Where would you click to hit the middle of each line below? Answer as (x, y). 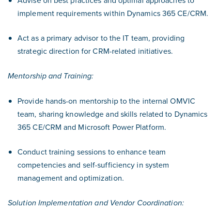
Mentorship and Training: (51, 76)
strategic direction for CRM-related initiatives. (95, 51)
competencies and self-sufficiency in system (93, 165)
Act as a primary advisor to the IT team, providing (101, 38)
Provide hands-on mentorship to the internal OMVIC (106, 101)
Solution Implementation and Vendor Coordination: (96, 203)
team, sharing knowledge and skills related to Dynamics (113, 114)
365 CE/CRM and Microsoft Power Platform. (92, 127)
